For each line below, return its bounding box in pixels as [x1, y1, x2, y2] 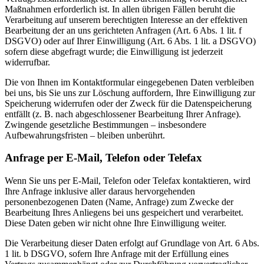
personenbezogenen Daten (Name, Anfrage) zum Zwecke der [5, 197, 233, 207]
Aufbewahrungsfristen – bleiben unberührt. [5, 130, 165, 140]
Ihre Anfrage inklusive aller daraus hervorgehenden [5, 186, 195, 197]
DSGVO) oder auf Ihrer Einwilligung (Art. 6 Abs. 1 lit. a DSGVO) [5, 35, 256, 46]
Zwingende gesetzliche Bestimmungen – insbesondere [5, 119, 206, 130]
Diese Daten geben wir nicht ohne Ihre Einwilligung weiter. [5, 218, 226, 229]
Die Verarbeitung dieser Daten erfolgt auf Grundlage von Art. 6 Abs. [5, 238, 259, 249]
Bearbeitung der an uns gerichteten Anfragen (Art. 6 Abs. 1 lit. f [5, 25, 242, 35]
